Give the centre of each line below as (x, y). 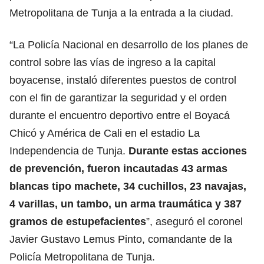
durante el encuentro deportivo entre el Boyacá (120, 115)
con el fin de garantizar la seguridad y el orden (118, 98)
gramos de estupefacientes (78, 221)
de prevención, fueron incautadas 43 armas (118, 168)
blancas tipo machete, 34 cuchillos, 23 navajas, (128, 186)
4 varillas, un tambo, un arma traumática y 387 (126, 204)
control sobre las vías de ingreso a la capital (113, 62)
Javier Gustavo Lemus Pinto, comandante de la (121, 239)
